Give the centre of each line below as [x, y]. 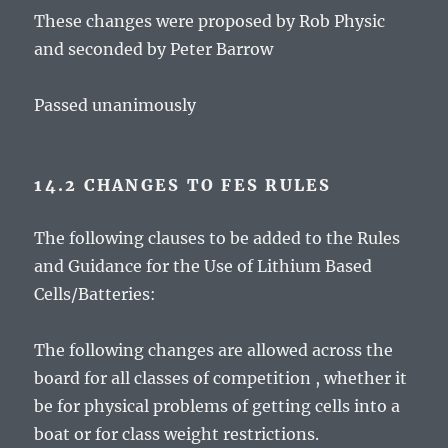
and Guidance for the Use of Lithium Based [203, 266]
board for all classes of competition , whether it [221, 378]
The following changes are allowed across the [214, 350]
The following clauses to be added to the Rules [217, 238]
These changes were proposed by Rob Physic [210, 21]
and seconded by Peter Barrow [154, 49]
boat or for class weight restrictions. [177, 434]
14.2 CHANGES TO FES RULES [183, 185]
